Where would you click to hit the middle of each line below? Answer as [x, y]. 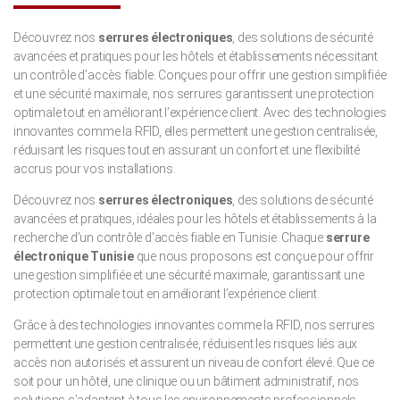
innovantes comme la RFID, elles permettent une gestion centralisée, [196, 131]
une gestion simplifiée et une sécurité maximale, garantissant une [189, 275]
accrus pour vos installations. [95, 169]
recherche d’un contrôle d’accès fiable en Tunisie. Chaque [170, 237]
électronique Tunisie [74, 256]
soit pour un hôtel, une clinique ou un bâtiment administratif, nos [187, 381]
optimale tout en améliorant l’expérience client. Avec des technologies [200, 112]
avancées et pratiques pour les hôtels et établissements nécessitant [196, 56]
